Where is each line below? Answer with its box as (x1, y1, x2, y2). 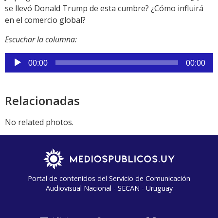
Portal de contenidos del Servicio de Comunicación (28, 174, 190, 183)
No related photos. (5, 117, 73, 128)
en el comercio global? (5, 15, 86, 26)
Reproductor (4, 53, 51, 64)
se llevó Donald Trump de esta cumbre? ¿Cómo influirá (5, 3, 203, 14)
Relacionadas (5, 92, 80, 109)
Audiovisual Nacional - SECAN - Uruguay (45, 183, 173, 193)
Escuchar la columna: (5, 34, 77, 45)
